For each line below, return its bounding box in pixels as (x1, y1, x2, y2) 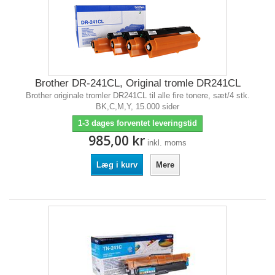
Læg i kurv (96, 160, 137, 169)
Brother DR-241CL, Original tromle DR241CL (34, 77, 241, 89)
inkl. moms (147, 138, 187, 147)
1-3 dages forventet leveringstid (78, 118, 197, 128)
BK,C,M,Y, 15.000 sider (96, 102, 179, 111)
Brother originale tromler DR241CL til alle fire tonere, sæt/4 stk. (25, 91, 250, 100)
